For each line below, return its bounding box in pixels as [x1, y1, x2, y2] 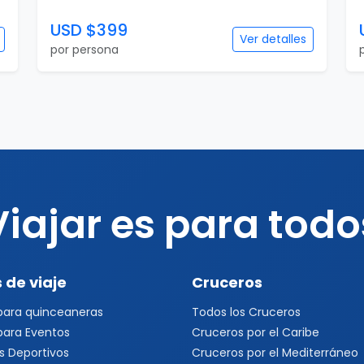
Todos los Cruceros [192, 304, 301, 320]
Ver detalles [240, 31, 306, 47]
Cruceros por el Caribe [192, 324, 319, 340]
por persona [50, 41, 119, 58]
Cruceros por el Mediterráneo [192, 344, 358, 361]
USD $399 [50, 19, 128, 41]
